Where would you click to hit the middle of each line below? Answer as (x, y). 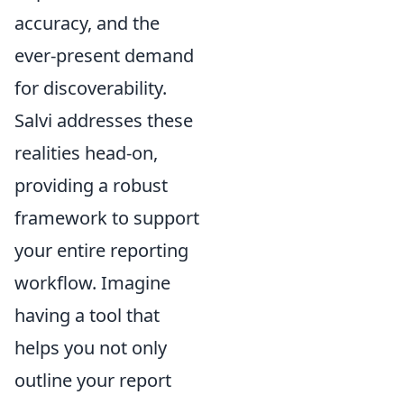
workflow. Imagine (92, 283)
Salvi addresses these (104, 120)
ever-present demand (104, 55)
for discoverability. (91, 88)
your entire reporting (101, 250)
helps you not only (91, 348)
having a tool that (87, 315)
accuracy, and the (87, 23)
